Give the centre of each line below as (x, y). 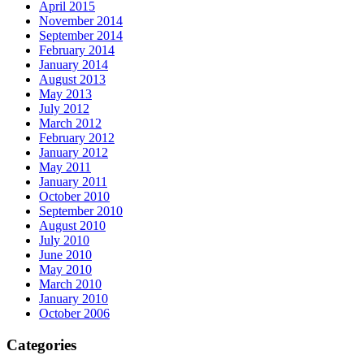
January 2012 (74, 152)
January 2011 (73, 182)
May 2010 (65, 269)
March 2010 (70, 284)
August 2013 (72, 79)
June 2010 (65, 255)
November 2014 (81, 21)
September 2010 (81, 211)
